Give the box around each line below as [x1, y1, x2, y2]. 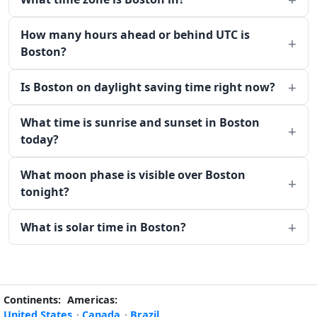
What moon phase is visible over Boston [21, 167, 246, 183]
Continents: [4, 293, 61, 306]
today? [21, 132, 59, 147]
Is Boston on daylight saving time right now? [21, 79, 275, 95]
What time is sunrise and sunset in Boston [21, 115, 260, 130]
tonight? [21, 184, 69, 200]
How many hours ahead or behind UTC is [21, 27, 250, 42]
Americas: [67, 293, 117, 306]
